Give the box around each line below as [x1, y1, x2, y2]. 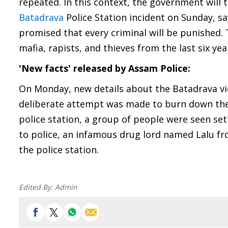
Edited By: [19, 182, 55, 192]
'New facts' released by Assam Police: [19, 62, 190, 74]
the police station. [19, 144, 99, 156]
